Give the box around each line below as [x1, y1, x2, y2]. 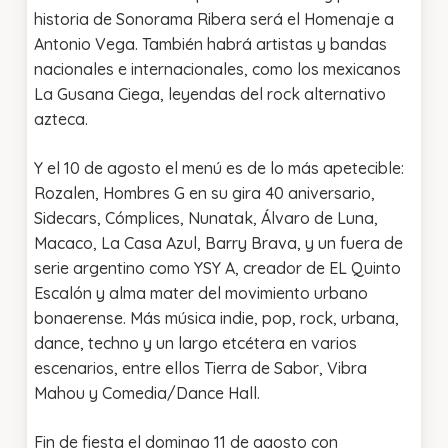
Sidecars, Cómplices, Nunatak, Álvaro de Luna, [33, 208, 378, 229]
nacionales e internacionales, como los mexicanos [33, 59, 401, 80]
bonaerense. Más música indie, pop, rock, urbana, [33, 308, 399, 329]
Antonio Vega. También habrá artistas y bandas [33, 34, 387, 55]
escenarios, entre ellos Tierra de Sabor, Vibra [33, 358, 367, 379]
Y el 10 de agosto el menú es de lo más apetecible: [33, 158, 404, 179]
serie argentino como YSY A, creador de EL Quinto [33, 258, 401, 279]
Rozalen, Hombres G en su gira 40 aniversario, [33, 183, 375, 204]
